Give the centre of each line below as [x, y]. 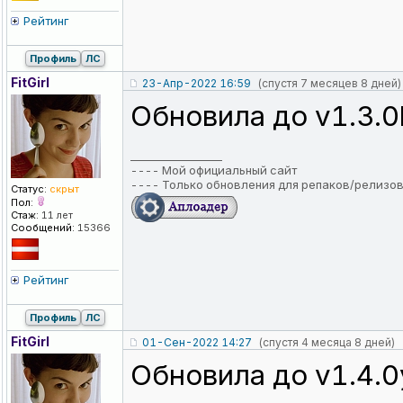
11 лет [56, 215]
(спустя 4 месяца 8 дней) [327, 343]
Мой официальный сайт [229, 170]
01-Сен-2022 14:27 [197, 343]
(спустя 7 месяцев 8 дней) [329, 84]
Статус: [29, 189]
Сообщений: [43, 228]
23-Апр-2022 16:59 [197, 84]
